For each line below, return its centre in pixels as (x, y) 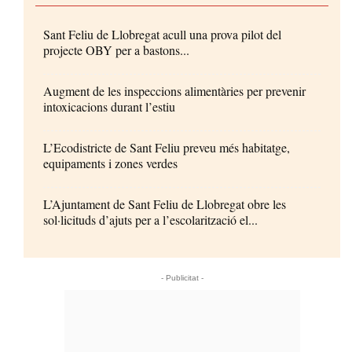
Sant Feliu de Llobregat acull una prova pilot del (162, 34)
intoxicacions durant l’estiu (109, 106)
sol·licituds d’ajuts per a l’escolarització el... (150, 219)
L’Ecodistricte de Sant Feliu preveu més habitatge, (167, 147)
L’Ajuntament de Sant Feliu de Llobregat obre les (165, 203)
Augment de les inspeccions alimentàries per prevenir (174, 90)
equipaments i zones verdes (110, 163)
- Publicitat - (182, 277)
